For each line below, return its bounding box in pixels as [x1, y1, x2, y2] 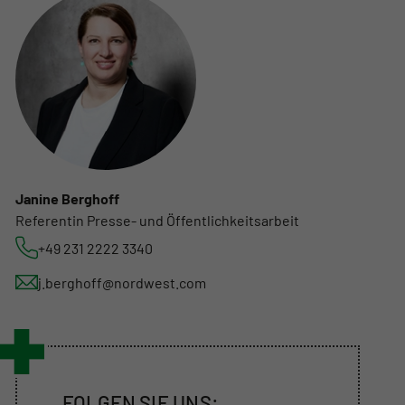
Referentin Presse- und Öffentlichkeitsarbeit [14, 212, 299, 230]
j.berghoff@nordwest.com [37, 274, 206, 292]
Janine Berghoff [14, 190, 119, 208]
